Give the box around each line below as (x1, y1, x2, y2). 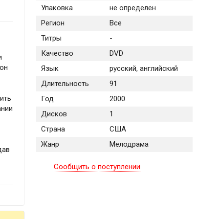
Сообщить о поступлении (54, 162, 141, 172)
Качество (41, 49, 73, 58)
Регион (41, 19, 65, 28)
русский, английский (109, 64, 178, 73)
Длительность (41, 79, 89, 88)
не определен (109, 3, 156, 13)
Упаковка (41, 3, 73, 13)
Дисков (41, 109, 67, 119)
